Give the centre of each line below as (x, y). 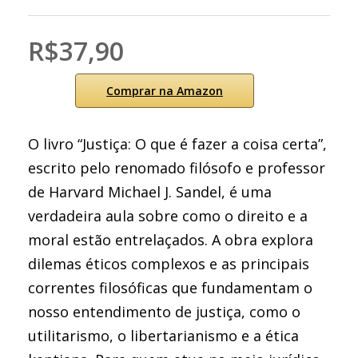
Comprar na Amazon (165, 91)
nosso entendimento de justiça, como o (164, 312)
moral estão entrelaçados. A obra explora (171, 240)
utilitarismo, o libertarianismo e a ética (163, 336)
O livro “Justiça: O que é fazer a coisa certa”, (177, 144)
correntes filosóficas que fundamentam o (170, 288)
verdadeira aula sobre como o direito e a (168, 216)
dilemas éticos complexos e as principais (169, 264)
